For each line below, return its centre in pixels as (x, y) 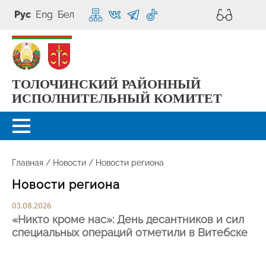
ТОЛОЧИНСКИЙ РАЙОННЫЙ (106, 84)
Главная (28, 163)
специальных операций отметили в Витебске (130, 233)
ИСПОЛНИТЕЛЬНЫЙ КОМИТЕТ (117, 98)
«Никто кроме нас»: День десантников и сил (128, 220)
